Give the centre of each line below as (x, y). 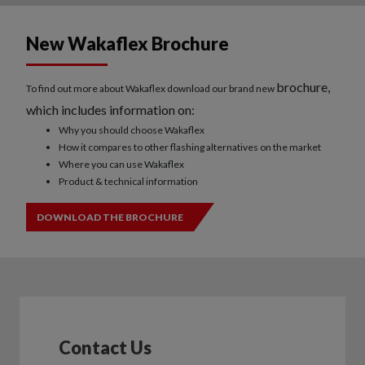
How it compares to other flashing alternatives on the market (190, 147)
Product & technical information (128, 182)
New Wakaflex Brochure (128, 44)
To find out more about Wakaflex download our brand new (151, 89)
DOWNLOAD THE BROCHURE (110, 218)
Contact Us (105, 348)
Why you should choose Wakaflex (132, 130)
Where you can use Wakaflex (121, 165)
